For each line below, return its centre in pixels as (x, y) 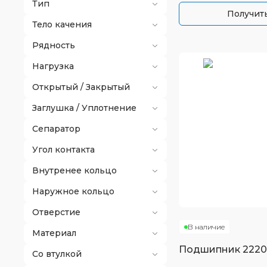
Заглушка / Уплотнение (84, 108)
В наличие (206, 227)
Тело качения (62, 24)
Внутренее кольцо (74, 170)
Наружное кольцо (73, 191)
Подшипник (211, 249)
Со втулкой (57, 254)
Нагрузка (53, 66)
